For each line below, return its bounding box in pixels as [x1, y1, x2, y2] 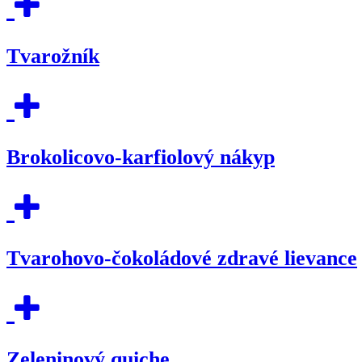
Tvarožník [6, 44, 99, 68]
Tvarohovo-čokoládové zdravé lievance [6, 246, 357, 270]
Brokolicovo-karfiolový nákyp [6, 145, 275, 169]
